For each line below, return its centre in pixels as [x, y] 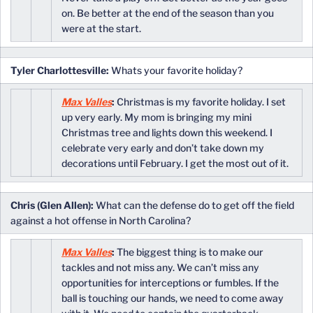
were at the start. [101, 28]
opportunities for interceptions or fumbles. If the [170, 283]
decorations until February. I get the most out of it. [175, 163]
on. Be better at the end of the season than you [168, 13]
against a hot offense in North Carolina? [101, 220]
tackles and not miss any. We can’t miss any [160, 267]
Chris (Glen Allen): [52, 205]
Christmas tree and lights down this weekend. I [167, 132]
